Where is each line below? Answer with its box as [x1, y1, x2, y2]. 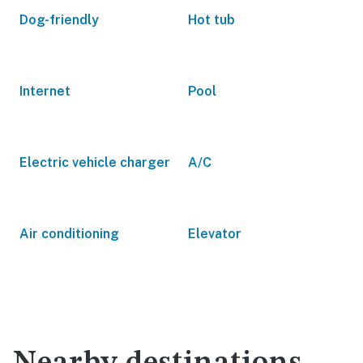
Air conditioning [19, 226, 119, 241]
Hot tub [188, 12, 235, 28]
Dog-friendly [19, 12, 99, 28]
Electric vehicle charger [19, 155, 170, 170]
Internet [19, 83, 70, 99]
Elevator [188, 226, 241, 241]
